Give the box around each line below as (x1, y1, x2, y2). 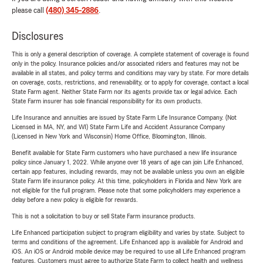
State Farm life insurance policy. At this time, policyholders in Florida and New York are (12, 177, 241, 185)
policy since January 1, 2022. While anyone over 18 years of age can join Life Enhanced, (12, 159, 244, 166)
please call (12, 6, 46, 15)
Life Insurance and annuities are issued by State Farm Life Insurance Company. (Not (12, 114, 237, 122)
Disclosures (12, 31, 63, 43)
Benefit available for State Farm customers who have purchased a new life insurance (12, 149, 237, 157)
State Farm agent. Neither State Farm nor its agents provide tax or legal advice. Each (12, 88, 237, 96)
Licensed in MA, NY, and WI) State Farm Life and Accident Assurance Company (12, 123, 225, 131)
